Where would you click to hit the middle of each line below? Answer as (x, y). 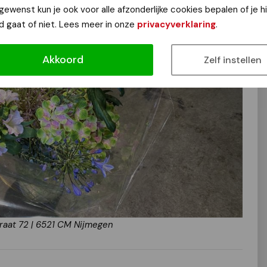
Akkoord (63, 59)
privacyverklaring (176, 24)
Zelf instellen (232, 60)
